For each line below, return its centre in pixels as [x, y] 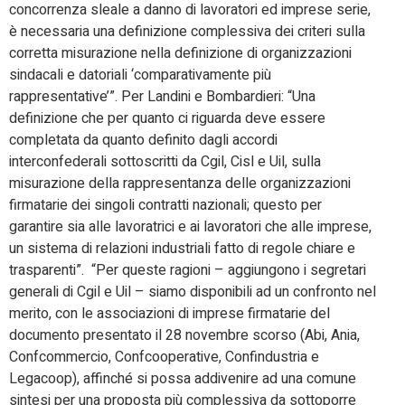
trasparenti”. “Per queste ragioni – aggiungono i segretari [188, 270]
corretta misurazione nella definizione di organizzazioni [180, 53]
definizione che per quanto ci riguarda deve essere [167, 118]
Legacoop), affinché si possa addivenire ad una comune [183, 378]
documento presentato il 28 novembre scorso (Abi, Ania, [184, 335]
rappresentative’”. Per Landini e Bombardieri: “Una [162, 96]
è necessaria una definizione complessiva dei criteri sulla [187, 31]
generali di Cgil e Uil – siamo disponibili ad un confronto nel [193, 292]
